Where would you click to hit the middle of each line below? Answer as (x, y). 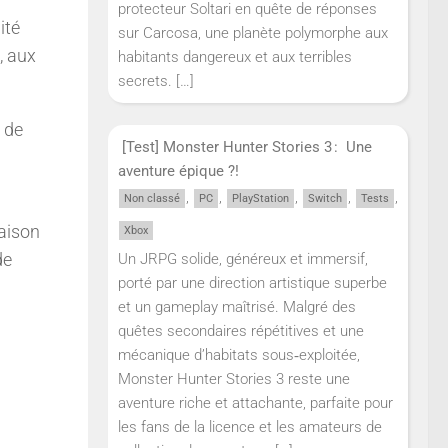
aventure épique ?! (178, 171)
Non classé (152, 199)
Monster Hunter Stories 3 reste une (234, 379)
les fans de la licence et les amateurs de (250, 427)
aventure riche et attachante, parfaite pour (255, 403)
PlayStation (260, 199)
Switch (325, 199)
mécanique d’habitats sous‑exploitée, (239, 355)
